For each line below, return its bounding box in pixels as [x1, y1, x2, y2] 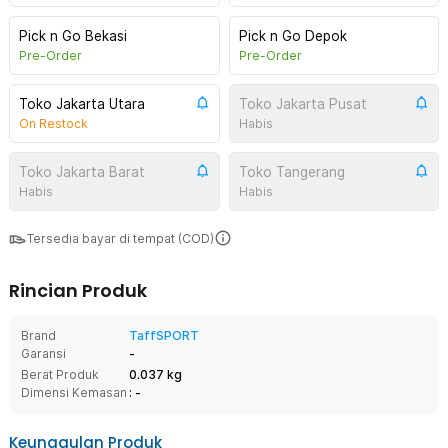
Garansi [21, 346, 66, 361]
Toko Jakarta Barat [19, 164, 145, 180]
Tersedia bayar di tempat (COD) [27, 231, 214, 246]
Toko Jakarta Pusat [238, 96, 367, 112]
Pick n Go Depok [238, 28, 347, 44]
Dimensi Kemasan [21, 385, 127, 400]
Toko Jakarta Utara [19, 96, 145, 112]
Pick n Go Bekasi [19, 28, 127, 44]
